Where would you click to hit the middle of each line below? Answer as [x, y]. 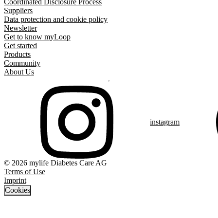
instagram [165, 122]
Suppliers [18, 10]
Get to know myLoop [37, 36]
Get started [20, 45]
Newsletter [20, 28]
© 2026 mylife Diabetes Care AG [55, 163]
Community [22, 63]
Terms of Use [25, 171]
